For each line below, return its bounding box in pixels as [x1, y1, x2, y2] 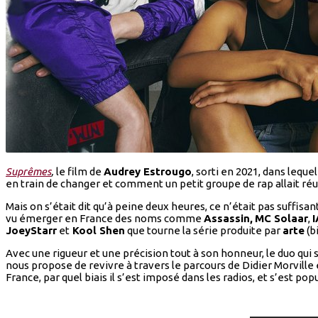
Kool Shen [70, 224, 125, 237]
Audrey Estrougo [104, 165, 192, 178]
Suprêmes [6, 165, 51, 178]
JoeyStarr [6, 224, 57, 237]
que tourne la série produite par [125, 224, 283, 237]
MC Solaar [255, 212, 308, 225]
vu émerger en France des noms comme [6, 212, 204, 225]
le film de [54, 165, 104, 178]
